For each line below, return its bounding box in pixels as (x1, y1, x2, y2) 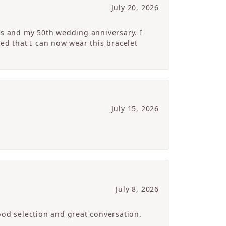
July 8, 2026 (116, 184, 159, 194)
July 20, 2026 (111, 3, 159, 13)
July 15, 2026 (111, 104, 159, 114)
